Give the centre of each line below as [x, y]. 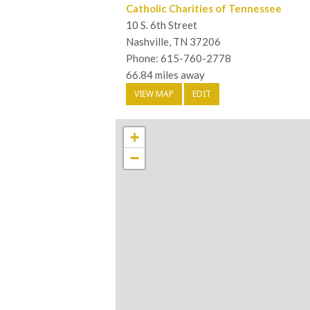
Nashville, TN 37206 [173, 42]
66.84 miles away [165, 75]
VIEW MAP [154, 94]
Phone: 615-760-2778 [179, 58]
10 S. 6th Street [162, 25]
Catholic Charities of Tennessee [204, 9]
